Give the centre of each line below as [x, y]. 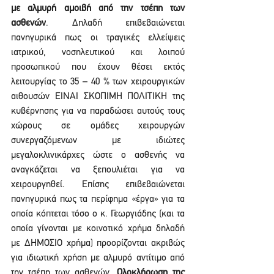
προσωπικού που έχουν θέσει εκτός [98, 67]
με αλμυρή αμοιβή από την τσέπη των [98, 9]
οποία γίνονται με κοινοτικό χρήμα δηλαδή [98, 229]
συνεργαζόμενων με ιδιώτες [98, 141]
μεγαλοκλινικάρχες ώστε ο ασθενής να [98, 155]
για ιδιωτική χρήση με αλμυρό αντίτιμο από [98, 258]
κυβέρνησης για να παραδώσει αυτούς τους [98, 111]
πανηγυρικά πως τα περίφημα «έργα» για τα [98, 199]
